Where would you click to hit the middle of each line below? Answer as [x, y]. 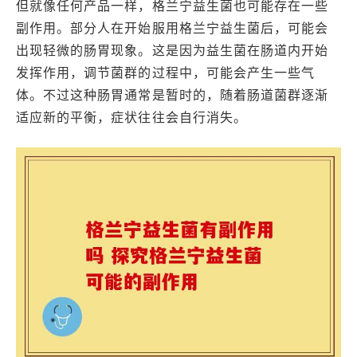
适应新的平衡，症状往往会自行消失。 [131, 117]
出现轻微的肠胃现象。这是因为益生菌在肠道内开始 [173, 50]
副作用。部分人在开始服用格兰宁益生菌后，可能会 [173, 28]
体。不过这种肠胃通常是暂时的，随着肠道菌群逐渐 [173, 95]
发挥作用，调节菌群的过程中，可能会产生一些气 [166, 73]
